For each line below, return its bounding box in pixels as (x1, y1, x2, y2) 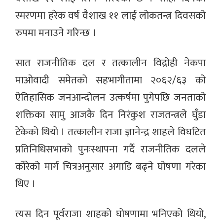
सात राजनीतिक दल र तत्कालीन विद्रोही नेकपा (15, 54, 206, 72)
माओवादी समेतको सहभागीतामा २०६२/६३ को (15, 71, 206, 89)
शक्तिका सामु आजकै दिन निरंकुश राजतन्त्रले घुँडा (15, 106, 206, 123)
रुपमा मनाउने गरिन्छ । (15, 24, 97, 41)
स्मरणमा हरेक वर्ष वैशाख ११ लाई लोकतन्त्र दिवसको (15, 6, 206, 24)
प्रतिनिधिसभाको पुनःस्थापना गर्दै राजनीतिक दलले (15, 140, 206, 158)
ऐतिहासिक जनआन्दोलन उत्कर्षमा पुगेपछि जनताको (15, 88, 206, 106)
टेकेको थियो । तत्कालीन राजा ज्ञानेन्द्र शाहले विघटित (15, 123, 206, 141)
